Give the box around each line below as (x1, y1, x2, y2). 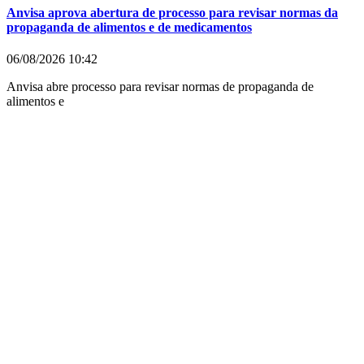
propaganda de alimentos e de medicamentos (6, 20, 252, 35)
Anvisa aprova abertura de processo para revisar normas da (6, 6, 338, 20)
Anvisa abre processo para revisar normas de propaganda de (6, 80, 314, 94)
